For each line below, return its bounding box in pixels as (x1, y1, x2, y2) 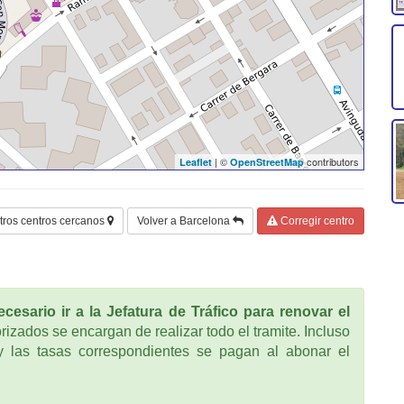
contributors (304, 154, 359, 170)
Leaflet (179, 155, 212, 170)
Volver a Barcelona (137, 215, 233, 228)
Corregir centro (278, 215, 354, 228)
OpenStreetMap (230, 155, 304, 170)
